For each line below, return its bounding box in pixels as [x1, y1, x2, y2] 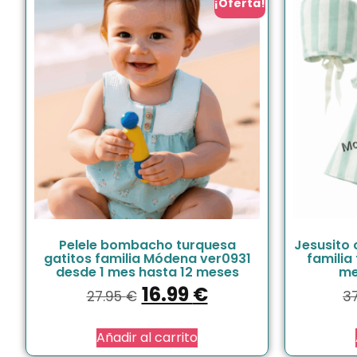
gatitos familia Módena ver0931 [43, 249, 251, 268]
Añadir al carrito [96, 328, 198, 347]
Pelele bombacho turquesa [58, 235, 236, 254]
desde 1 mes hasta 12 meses [55, 262, 239, 281]
